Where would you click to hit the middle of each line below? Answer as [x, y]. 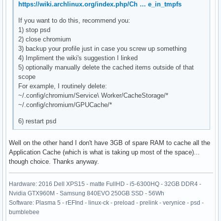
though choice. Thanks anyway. [54, 162]
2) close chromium [45, 39]
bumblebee [24, 212]
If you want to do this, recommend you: [74, 21]
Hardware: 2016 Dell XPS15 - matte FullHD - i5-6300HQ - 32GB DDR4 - [105, 184]
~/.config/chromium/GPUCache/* [65, 105]
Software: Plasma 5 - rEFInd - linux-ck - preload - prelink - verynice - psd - [106, 203]
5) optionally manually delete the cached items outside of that [106, 68]
